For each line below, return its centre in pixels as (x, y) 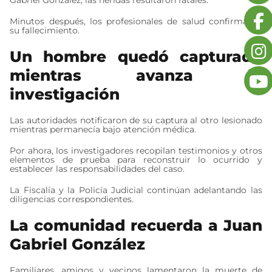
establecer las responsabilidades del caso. (97, 168)
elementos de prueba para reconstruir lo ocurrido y (136, 159)
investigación (65, 94)
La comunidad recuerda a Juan (136, 225)
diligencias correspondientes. (72, 199)
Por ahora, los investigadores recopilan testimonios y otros (136, 150)
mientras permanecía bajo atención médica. (103, 129)
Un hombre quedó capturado (136, 56)
